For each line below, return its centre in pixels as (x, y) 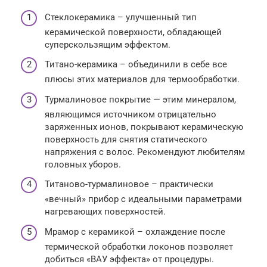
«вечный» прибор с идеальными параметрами (143, 199)
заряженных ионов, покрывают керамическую (144, 127)
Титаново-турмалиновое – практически (129, 184)
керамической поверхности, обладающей (133, 32)
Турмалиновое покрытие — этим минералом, (140, 99)
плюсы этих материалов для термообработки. (142, 80)
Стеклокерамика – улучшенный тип (121, 17)
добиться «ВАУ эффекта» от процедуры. (129, 259)
